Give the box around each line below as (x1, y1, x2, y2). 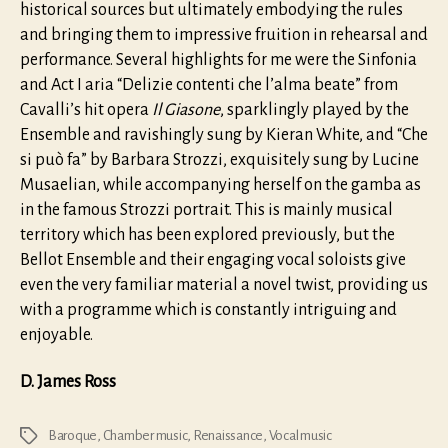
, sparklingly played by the (220, 100, 409, 119)
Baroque (48, 428, 98, 444)
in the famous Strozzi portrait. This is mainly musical (20, 200, 393, 219)
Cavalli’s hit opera (20, 100, 152, 119)
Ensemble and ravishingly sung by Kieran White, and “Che (20, 125, 428, 144)
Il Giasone (152, 100, 220, 119)
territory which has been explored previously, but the (20, 225, 395, 244)
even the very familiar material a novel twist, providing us (20, 275, 428, 294)
